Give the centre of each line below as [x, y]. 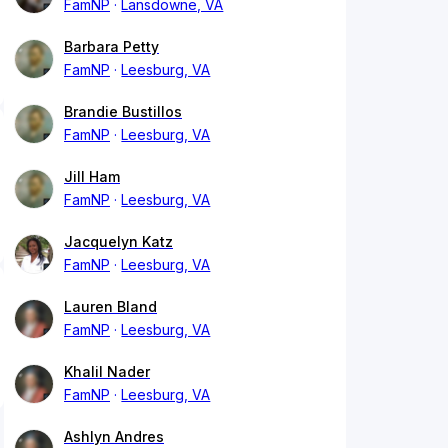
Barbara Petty [111, 47]
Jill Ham [92, 177]
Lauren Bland [110, 307]
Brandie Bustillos [123, 112]
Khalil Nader [107, 372]
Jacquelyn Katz [118, 242]
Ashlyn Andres [114, 437]
